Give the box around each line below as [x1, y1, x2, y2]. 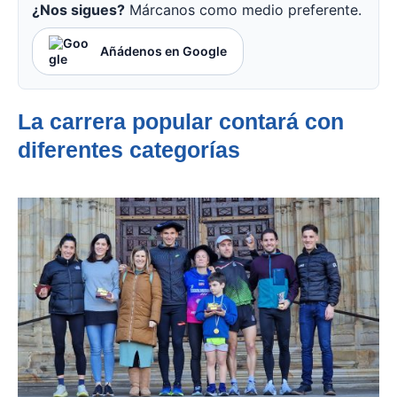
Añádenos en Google [100, 43, 227, 59]
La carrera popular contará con [18, 109, 344, 135]
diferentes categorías [18, 137, 240, 163]
